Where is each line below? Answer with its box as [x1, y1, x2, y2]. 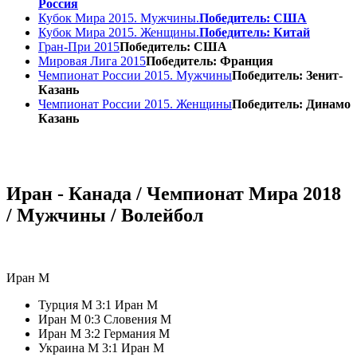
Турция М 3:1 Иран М [38, 297, 158, 312]
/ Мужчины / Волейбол [6, 204, 203, 226]
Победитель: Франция [146, 53, 273, 68]
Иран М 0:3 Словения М [38, 312, 171, 326]
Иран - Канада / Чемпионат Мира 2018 [6, 182, 341, 204]
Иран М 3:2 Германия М [38, 326, 170, 340]
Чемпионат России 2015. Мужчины [38, 68, 232, 82]
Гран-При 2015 [38, 39, 120, 53]
